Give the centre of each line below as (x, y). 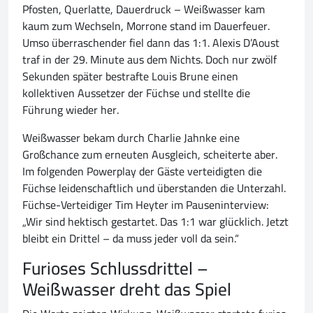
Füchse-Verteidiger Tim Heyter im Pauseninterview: (146, 205)
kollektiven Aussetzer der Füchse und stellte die (136, 93)
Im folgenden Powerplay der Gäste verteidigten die (142, 172)
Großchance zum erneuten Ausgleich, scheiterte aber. (150, 155)
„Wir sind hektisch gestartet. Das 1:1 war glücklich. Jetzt (155, 222)
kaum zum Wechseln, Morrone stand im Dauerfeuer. (146, 26)
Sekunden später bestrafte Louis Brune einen (130, 77)
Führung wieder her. (71, 110)
